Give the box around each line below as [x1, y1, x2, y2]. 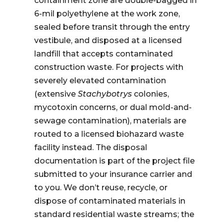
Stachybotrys [77, 89, 132, 99]
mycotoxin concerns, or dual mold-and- [34, 103, 192, 112]
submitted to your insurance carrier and [34, 169, 192, 179]
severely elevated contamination [34, 76, 166, 85]
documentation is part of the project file [34, 156, 195, 166]
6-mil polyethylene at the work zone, [34, 9, 180, 18]
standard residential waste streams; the [34, 210, 194, 219]
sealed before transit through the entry [34, 22, 190, 32]
